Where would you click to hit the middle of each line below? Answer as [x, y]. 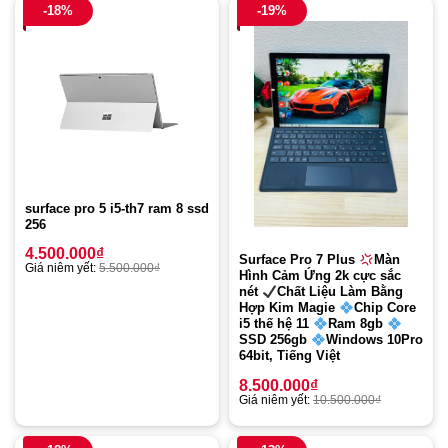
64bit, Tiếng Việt [289, 356]
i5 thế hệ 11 [276, 324]
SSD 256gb [275, 340]
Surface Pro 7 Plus [299, 260]
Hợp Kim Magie [289, 308]
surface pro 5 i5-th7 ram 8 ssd [117, 209]
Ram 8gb [357, 324]
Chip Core [384, 308]
